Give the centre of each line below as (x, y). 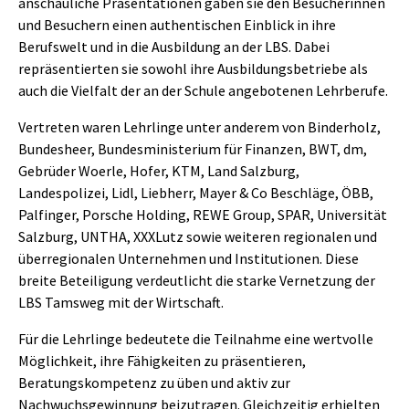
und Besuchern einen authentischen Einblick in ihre (177, 24)
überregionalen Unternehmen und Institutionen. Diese (189, 258)
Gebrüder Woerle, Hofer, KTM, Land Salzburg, (159, 170)
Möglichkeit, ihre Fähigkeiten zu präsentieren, (162, 360)
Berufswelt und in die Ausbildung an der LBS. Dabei (174, 46)
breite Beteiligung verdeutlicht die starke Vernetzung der (197, 280)
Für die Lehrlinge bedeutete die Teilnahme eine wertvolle (196, 338)
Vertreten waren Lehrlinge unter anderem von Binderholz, (199, 126)
